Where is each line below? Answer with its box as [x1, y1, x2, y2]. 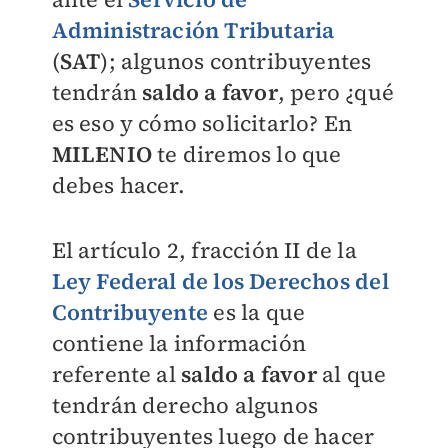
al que [316, 359, 387, 389]
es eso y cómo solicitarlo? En [51, 108, 353, 138]
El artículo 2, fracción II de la [51, 235, 357, 265]
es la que [208, 297, 306, 327]
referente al [51, 359, 182, 389]
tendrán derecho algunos [51, 390, 319, 420]
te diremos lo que [151, 139, 342, 169]
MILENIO [51, 139, 152, 169]
